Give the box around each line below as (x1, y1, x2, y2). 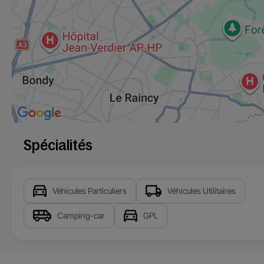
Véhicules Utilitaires (167, 185, 236, 196)
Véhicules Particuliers (52, 185, 127, 196)
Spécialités (24, 137, 93, 153)
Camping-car (57, 210, 105, 220)
